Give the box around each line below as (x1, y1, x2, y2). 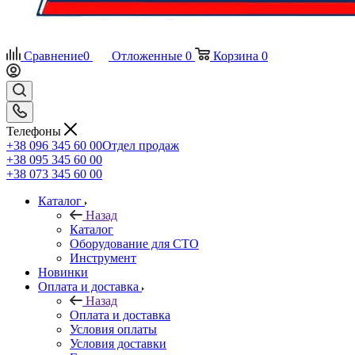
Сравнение (24, 49, 83, 63)
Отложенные (112, 49, 182, 63)
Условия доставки (70, 336, 166, 350)
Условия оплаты (70, 322, 157, 336)
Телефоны (6, 124, 64, 138)
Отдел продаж (102, 138, 179, 152)
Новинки (38, 265, 88, 279)
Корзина (213, 49, 258, 63)
